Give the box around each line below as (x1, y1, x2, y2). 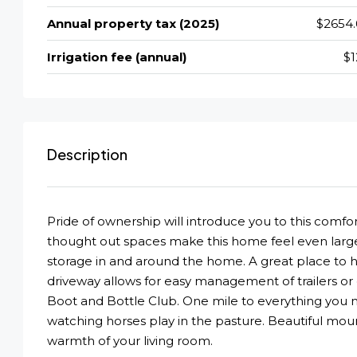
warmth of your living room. (47, 332, 213, 348)
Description (47, 144, 127, 163)
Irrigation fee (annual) (47, 49, 186, 65)
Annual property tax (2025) (47, 15, 219, 31)
